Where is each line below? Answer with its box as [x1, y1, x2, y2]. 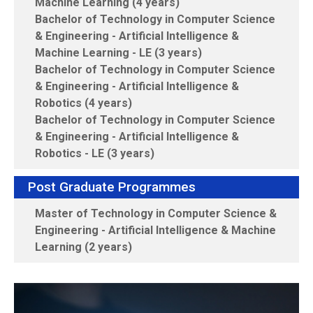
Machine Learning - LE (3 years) [35, 46, 202, 60]
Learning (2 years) [35, 240, 132, 254]
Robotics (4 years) [35, 96, 132, 110]
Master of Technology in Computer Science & [35, 207, 277, 221]
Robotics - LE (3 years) [35, 147, 154, 161]
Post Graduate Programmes [28, 179, 196, 196]
